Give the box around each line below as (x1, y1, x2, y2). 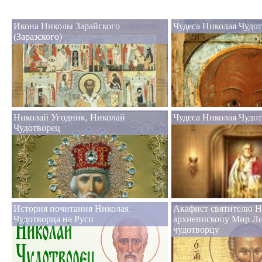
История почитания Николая (13, 204, 129, 214)
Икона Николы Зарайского (13, 21, 120, 32)
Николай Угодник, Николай (13, 112, 125, 123)
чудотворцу (173, 225, 219, 235)
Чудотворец (13, 123, 60, 133)
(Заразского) (13, 32, 62, 42)
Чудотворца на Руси (13, 214, 94, 225)
